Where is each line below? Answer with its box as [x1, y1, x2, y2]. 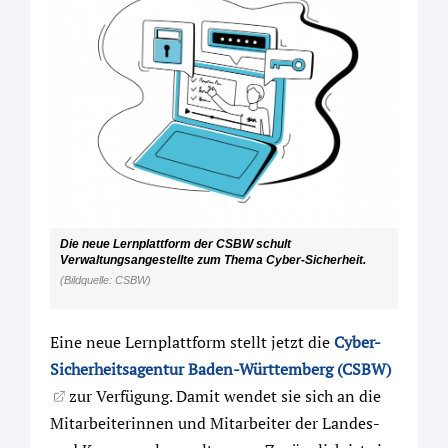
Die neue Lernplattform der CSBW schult [60, 236, 291, 250]
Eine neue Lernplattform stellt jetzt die [50, 331, 334, 354]
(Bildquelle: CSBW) [60, 273, 151, 286]
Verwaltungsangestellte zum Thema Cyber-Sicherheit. [60, 252, 366, 266]
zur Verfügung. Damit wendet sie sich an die [65, 385, 382, 408]
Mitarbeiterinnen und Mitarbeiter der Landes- [50, 412, 379, 435]
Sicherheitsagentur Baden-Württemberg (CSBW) [50, 358, 391, 381]
